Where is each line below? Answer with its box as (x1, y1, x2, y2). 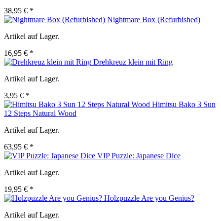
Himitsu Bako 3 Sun (152, 100, 216, 109)
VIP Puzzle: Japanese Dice (97, 151, 181, 160)
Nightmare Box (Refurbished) (107, 15, 200, 24)
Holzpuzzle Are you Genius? (104, 194, 194, 203)
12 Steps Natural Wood (4, 109, 76, 118)
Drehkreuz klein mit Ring (93, 58, 173, 67)
